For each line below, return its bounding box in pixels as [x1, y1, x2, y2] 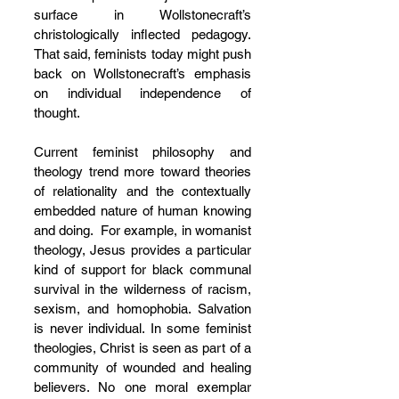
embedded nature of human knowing [34, 203, 251, 219]
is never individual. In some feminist [34, 321, 251, 337]
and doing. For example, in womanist [34, 223, 251, 239]
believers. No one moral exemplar [34, 379, 251, 395]
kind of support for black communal [34, 262, 251, 278]
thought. [34, 105, 83, 121]
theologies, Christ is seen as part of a [34, 340, 251, 356]
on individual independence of [34, 85, 251, 102]
